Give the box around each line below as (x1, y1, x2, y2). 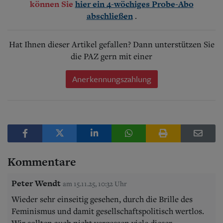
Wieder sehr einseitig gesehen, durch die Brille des (11, 193, 193, 205)
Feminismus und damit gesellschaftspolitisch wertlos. (11, 205, 204, 217)
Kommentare (7, 153, 76, 170)
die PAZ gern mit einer (71, 50, 152, 62)
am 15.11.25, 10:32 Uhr (63, 178, 127, 188)
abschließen (86, 9, 133, 22)
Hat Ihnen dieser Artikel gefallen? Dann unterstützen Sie (8, 38, 215, 50)
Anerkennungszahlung (72, 72, 151, 85)
